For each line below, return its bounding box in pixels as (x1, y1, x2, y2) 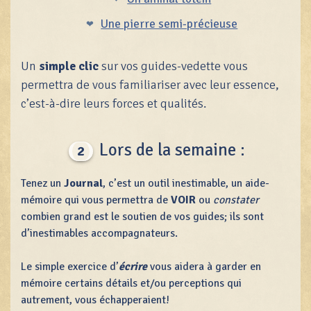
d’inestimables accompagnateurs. (21, 226, 178, 240)
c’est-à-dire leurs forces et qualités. (21, 95, 206, 111)
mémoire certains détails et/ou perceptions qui (21, 276, 242, 290)
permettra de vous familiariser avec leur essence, (21, 76, 279, 92)
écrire (119, 259, 147, 274)
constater (213, 192, 259, 207)
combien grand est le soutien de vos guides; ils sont (21, 209, 264, 224)
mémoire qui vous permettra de (21, 192, 171, 207)
